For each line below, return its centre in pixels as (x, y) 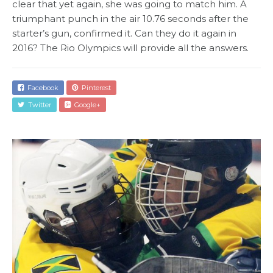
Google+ (86, 105)
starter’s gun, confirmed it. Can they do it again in (124, 34)
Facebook (41, 88)
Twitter (38, 105)
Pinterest (94, 88)
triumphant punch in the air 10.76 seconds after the (130, 19)
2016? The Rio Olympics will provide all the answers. (130, 48)
